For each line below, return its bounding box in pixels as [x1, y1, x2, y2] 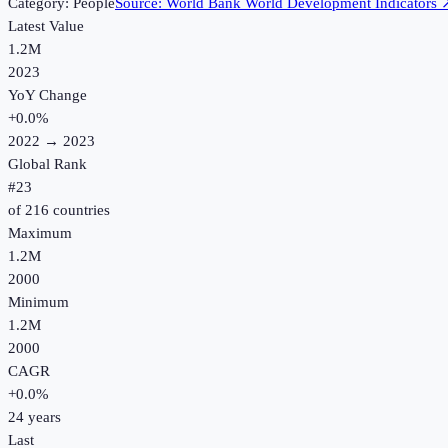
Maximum [8, 225, 72, 242]
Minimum [8, 294, 69, 311]
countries [49, 202, 110, 219]
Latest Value [8, 18, 84, 35]
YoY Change [8, 87, 87, 104]
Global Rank [8, 156, 87, 173]
